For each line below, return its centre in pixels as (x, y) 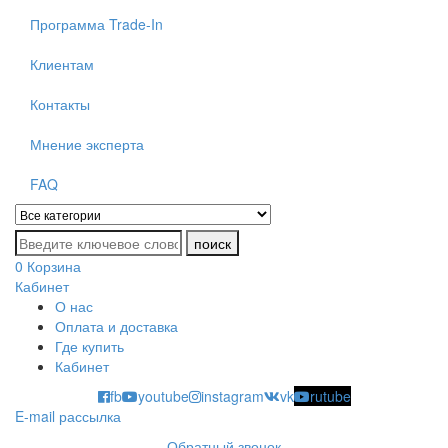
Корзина (54, 266)
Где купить (89, 346)
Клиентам (62, 64)
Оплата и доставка (116, 326)
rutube (330, 396)
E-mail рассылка (68, 416)
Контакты (60, 104)
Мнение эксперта (87, 144)
